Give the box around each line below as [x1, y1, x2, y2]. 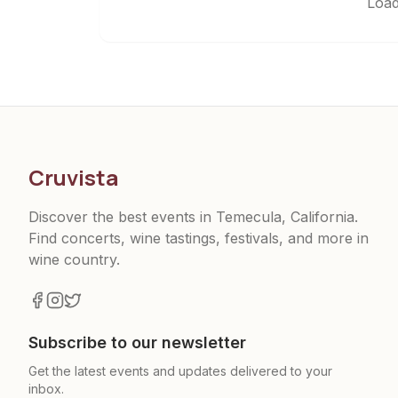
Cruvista [28, 163, 119, 192]
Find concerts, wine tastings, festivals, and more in [28, 229, 369, 247]
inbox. [28, 381, 64, 396]
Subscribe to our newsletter [28, 333, 246, 352]
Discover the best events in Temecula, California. [28, 208, 358, 226]
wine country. [28, 251, 120, 268]
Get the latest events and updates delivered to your [28, 363, 332, 378]
